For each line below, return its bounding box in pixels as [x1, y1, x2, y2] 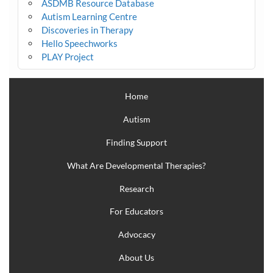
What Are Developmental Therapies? [67, 160, 206, 171]
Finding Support [106, 137, 167, 147]
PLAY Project [41, 51, 94, 63]
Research [119, 183, 154, 194]
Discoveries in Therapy [41, 24, 133, 36]
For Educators [110, 206, 163, 217]
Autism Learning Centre [41, 11, 137, 23]
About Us [119, 252, 154, 263]
